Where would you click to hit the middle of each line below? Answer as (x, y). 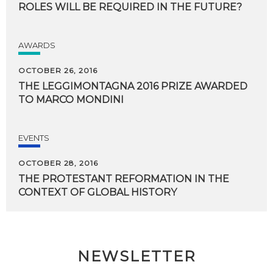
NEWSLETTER (136, 256)
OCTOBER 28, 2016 (58, 163)
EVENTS (34, 138)
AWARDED (221, 86)
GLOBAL (108, 192)
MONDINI (100, 100)
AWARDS (37, 45)
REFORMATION (153, 179)
